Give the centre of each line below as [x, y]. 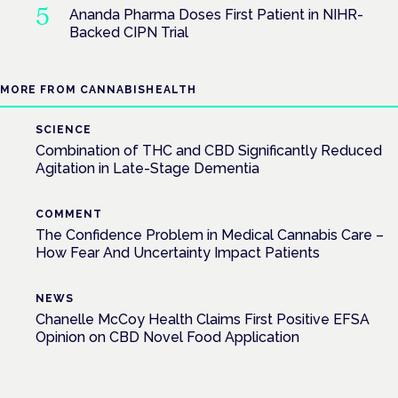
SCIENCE [64, 130]
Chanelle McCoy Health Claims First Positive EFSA [203, 320]
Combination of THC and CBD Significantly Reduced [209, 151]
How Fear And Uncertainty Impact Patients [178, 253]
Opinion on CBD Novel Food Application [167, 338]
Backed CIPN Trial [128, 33]
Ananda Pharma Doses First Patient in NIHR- [216, 15]
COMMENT [69, 215]
